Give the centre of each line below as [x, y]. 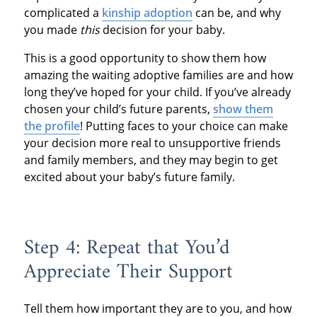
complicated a [63, 13]
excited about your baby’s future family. [129, 177]
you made [52, 30]
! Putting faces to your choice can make [184, 126]
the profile [52, 126]
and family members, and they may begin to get [151, 160]
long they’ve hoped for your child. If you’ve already [157, 92]
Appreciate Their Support [128, 273]
